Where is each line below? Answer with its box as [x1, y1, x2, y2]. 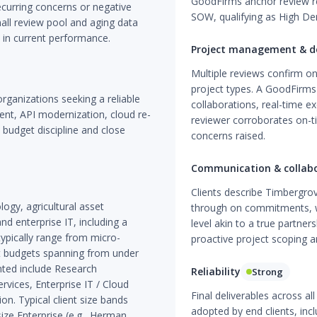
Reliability [190, 265, 241, 278]
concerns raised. [190, 129, 265, 142]
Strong [251, 265, 283, 278]
